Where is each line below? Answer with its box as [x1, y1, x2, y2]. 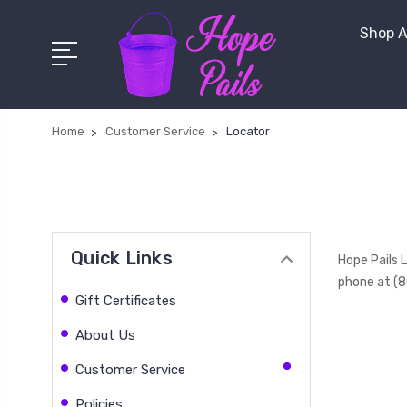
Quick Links [71, 247, 173, 269]
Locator [226, 124, 270, 138]
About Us [75, 326, 135, 343]
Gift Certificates [75, 292, 176, 309]
